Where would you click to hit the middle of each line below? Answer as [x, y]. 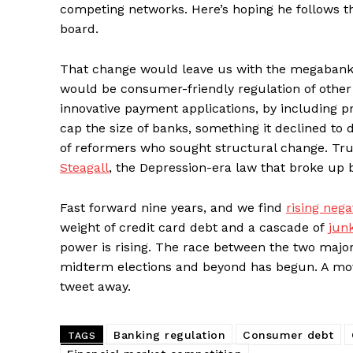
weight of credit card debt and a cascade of [194, 228]
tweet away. [95, 287]
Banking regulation [169, 335]
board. [79, 29]
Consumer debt [288, 335]
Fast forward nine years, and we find [173, 208]
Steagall [84, 168]
